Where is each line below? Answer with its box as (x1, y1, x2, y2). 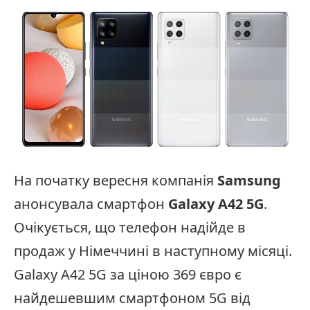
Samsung (217, 171, 281, 190)
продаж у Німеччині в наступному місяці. (14, 241, 292, 261)
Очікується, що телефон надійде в (14, 218, 246, 237)
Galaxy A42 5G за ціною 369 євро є (14, 265, 241, 284)
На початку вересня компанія (14, 171, 217, 190)
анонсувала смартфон (14, 194, 168, 214)
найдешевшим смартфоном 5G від (14, 289, 250, 308)
